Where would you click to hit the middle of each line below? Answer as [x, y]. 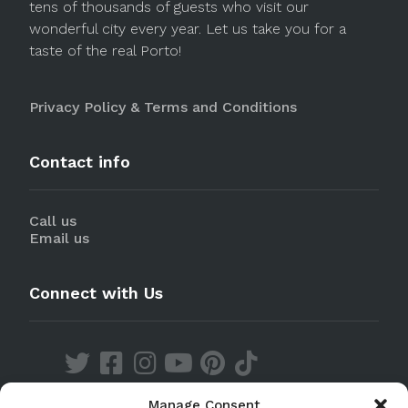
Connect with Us [96, 293]
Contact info [80, 162]
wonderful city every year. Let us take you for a [188, 29]
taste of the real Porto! [105, 51]
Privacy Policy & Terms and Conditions [163, 107]
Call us [53, 221]
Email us [59, 238]
